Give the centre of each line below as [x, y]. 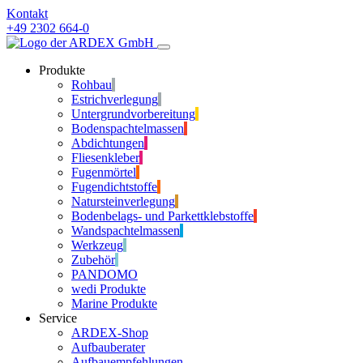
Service [58, 318]
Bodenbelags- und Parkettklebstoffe [162, 216]
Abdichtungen [108, 143]
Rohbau [92, 85]
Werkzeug [97, 245]
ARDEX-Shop [110, 333]
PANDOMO [105, 274]
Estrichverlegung [115, 99]
